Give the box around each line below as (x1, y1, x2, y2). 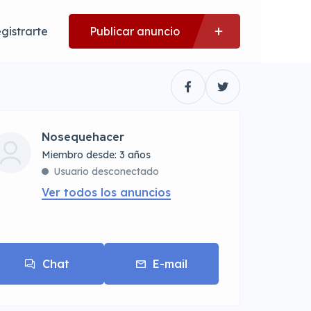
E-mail (152, 257, 187, 271)
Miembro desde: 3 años (42, 149, 151, 161)
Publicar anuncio (90, 24, 180, 38)
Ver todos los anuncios (42, 185, 171, 199)
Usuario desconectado (53, 165, 160, 178)
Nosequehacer (42, 130, 125, 144)
